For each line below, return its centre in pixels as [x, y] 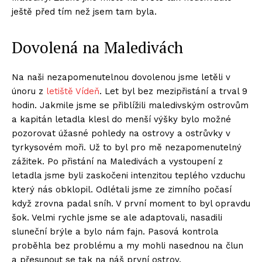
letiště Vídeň [73, 92]
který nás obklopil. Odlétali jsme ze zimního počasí [122, 190]
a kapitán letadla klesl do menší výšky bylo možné [121, 120]
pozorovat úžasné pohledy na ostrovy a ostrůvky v [121, 134]
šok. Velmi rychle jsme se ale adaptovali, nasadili [117, 218]
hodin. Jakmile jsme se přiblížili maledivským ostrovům [130, 106]
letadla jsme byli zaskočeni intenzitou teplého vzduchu [128, 176]
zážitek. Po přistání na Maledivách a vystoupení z [117, 162]
